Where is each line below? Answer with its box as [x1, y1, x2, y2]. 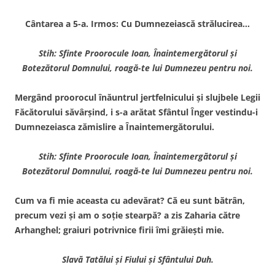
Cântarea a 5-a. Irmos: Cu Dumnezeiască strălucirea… [25, 17, 250, 29]
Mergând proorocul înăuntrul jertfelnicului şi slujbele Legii [15, 91, 260, 103]
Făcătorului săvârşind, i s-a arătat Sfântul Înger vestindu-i [15, 106, 258, 118]
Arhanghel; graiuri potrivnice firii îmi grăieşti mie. [15, 223, 224, 236]
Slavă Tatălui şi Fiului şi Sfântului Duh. [61, 253, 214, 265]
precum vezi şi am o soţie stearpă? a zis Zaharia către [15, 209, 240, 221]
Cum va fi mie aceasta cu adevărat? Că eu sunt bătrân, [15, 194, 245, 206]
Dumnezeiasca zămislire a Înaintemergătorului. [15, 120, 214, 133]
